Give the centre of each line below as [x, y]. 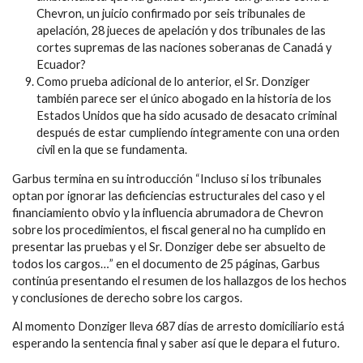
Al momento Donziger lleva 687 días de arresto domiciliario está [178, 327]
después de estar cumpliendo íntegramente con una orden [188, 132]
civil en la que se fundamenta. [112, 149]
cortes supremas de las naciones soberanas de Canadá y [184, 47]
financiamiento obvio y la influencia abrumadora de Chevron [168, 212]
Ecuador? [61, 64]
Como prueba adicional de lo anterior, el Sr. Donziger [173, 81]
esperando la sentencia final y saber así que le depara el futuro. [176, 344]
